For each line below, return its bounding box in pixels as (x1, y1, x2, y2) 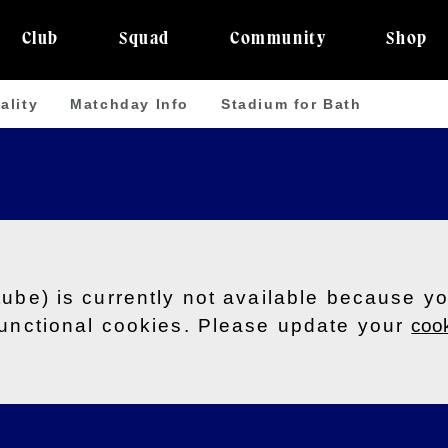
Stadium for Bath (221, 95, 362, 112)
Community (230, 32, 327, 47)
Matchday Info (70, 95, 190, 112)
